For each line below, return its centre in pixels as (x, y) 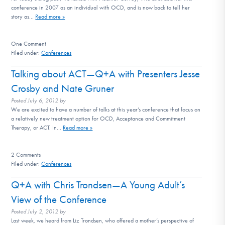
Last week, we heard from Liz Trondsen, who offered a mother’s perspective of (103, 220)
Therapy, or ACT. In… (37, 127)
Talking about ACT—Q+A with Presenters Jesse (106, 74)
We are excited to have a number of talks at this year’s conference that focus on (106, 109)
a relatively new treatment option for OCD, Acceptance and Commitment (98, 118)
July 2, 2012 (43, 211)
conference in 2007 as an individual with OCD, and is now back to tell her (101, 7)
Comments (28, 154)
